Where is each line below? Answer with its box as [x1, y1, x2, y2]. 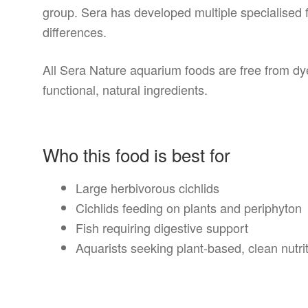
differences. [43, 23, 107, 41]
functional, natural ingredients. [43, 80, 208, 98]
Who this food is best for [43, 142, 231, 168]
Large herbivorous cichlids [76, 179, 220, 197]
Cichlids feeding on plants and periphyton [76, 199, 302, 217]
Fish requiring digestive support [76, 219, 249, 237]
